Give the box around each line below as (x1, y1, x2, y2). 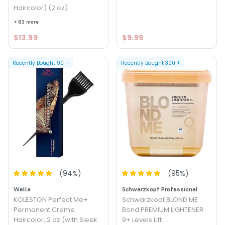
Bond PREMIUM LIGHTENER (122, 205, 203, 214)
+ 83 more (14, 19, 39, 25)
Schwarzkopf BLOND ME (122, 195, 198, 204)
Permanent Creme (14, 205, 75, 214)
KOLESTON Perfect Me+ (14, 195, 88, 204)
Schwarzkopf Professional (122, 185, 198, 193)
